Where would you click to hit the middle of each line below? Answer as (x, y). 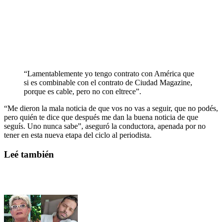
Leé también (29, 154)
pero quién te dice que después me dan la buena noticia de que (101, 117)
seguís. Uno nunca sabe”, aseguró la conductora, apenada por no (105, 126)
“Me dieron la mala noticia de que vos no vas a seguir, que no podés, (111, 108)
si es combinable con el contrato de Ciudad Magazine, (108, 82)
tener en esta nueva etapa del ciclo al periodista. (78, 135)
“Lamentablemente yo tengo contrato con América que (109, 73)
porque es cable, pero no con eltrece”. (83, 91)
